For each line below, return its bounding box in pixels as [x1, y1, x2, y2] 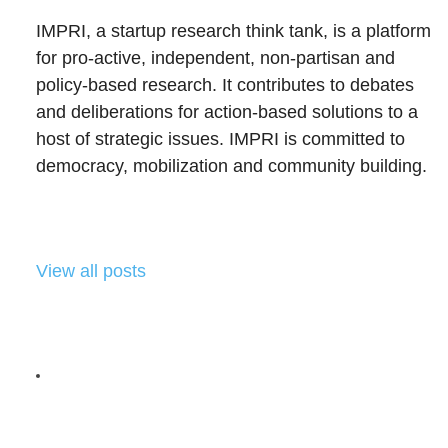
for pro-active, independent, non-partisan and [36, 48, 395, 69]
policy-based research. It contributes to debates [36, 75, 414, 96]
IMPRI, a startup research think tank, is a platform [36, 21, 431, 42]
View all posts [36, 261, 146, 282]
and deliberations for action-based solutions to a [36, 102, 418, 123]
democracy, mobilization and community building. [36, 156, 427, 177]
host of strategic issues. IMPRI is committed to [36, 129, 405, 150]
